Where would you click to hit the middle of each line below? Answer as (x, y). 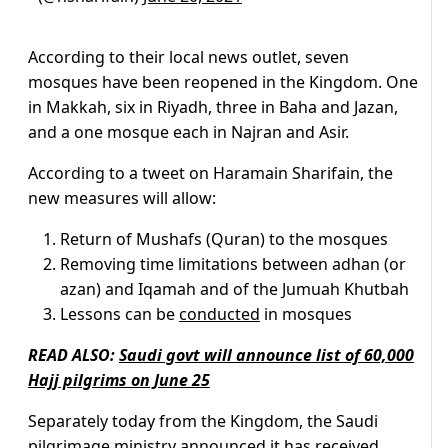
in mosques (306, 314)
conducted (219, 314)
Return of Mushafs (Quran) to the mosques (224, 239)
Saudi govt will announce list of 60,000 (266, 355)
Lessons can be (119, 314)
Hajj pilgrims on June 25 (119, 380)
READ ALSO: (73, 355)
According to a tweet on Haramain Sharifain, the (210, 173)
